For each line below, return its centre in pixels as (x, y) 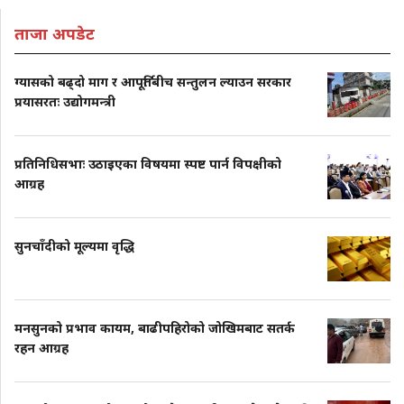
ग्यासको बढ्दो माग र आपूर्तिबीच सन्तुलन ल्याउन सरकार (153, 82)
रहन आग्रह (41, 348)
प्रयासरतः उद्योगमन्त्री (65, 102)
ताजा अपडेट (55, 34)
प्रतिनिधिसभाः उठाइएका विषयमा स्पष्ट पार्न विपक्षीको (148, 164)
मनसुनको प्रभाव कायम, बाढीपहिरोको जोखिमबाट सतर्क (155, 328)
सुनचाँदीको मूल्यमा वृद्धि (74, 246)
